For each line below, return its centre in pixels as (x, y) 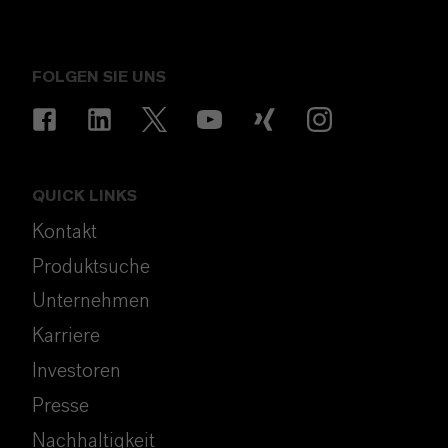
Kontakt (64, 231)
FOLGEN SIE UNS (99, 76)
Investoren (76, 370)
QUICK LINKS (84, 195)
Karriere (66, 336)
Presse (60, 405)
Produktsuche (91, 266)
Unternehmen (91, 301)
